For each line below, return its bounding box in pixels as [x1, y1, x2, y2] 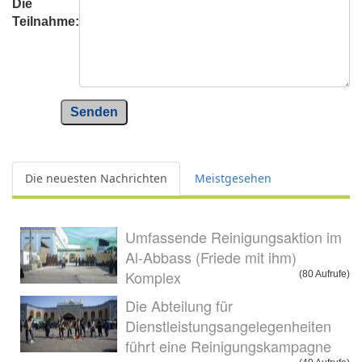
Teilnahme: [12, 15, 79, 29]
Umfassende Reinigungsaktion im [125, 226, 342, 248]
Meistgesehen [195, 170, 271, 187]
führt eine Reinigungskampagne [125, 335, 331, 357]
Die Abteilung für [125, 295, 233, 317]
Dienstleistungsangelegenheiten [125, 315, 331, 337]
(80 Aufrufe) [299, 268, 350, 280]
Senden [70, 105, 118, 120]
